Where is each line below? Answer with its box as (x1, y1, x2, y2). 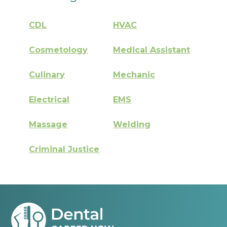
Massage (29, 120, 68, 130)
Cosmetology (29, 45, 88, 55)
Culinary (29, 70, 65, 80)
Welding (113, 120, 151, 130)
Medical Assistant (113, 45, 191, 55)
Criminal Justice (29, 144, 100, 155)
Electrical (29, 95, 70, 105)
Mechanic (113, 70, 156, 80)
